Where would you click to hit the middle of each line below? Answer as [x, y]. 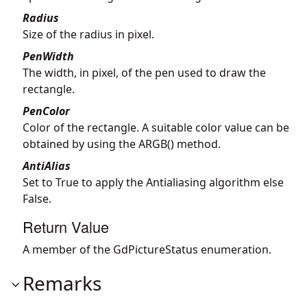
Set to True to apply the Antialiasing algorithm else [153, 182]
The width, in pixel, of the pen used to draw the [144, 72]
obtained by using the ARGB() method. [122, 144]
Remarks [62, 283]
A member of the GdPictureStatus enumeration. [147, 249]
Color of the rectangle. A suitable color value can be [156, 127]
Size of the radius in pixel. [88, 34]
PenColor [46, 111]
